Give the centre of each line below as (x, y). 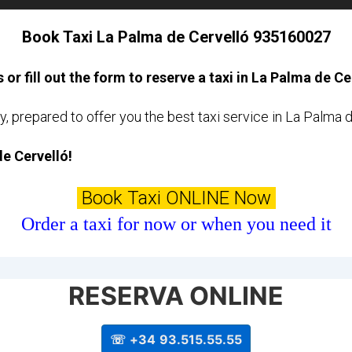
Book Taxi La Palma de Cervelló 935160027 (176, 37)
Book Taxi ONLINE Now (176, 198)
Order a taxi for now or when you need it (176, 224)
